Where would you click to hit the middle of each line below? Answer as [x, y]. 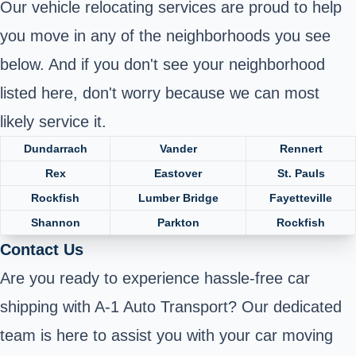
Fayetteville [301, 197]
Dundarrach [55, 148]
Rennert [301, 148]
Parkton [178, 222]
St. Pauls [301, 173]
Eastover [178, 173]
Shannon [55, 222]
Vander [178, 148]
